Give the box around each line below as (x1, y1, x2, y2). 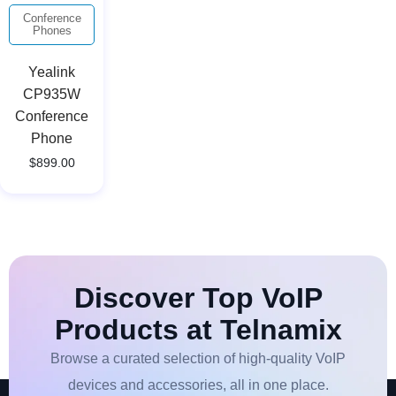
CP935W (23, 86, 80, 102)
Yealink (28, 64, 75, 80)
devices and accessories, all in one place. (67, 377, 329, 392)
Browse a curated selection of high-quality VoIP (50, 350, 346, 366)
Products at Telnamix (54, 313, 342, 346)
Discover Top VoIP (73, 281, 323, 314)
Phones (32, 23, 72, 37)
